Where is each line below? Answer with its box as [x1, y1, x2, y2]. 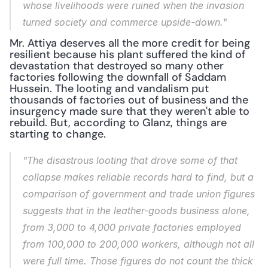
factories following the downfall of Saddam [10, 70, 226, 84]
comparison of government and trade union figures [23, 188, 255, 200]
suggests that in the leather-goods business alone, [23, 205, 250, 217]
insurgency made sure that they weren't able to [10, 104, 249, 118]
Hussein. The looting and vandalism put [10, 81, 209, 96]
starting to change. [10, 127, 106, 141]
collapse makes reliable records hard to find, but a [23, 171, 254, 183]
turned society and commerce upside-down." [23, 16, 227, 28]
